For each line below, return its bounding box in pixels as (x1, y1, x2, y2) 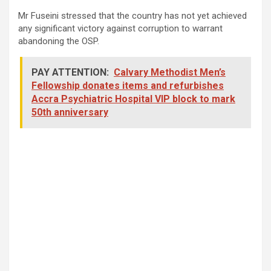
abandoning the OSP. (18, 35, 99, 47)
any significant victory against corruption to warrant (18, 22, 223, 34)
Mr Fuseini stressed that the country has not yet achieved (18, 10, 247, 21)
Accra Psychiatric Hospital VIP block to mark (31, 93, 235, 105)
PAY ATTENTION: (31, 66, 109, 78)
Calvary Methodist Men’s (114, 66, 226, 78)
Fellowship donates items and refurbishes (31, 79, 224, 91)
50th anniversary (31, 106, 108, 118)
